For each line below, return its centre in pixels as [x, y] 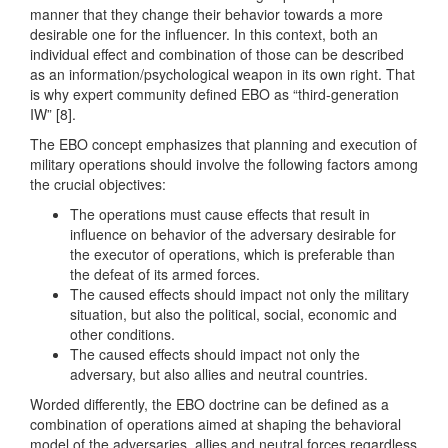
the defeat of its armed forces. [165, 274]
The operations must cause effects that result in [220, 214]
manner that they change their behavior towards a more [206, 14]
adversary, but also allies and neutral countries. [219, 374]
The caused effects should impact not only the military [239, 294]
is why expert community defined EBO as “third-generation [214, 94]
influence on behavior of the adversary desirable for [233, 234]
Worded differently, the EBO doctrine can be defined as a [209, 404]
